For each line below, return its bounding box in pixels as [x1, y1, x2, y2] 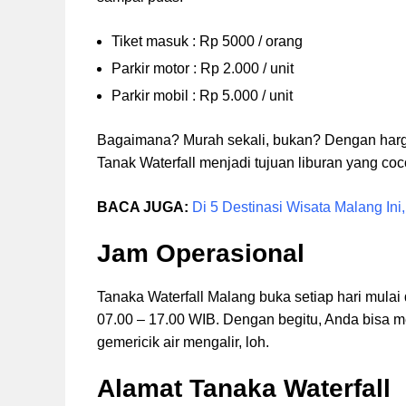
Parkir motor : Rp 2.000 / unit [111, 61, 294, 77]
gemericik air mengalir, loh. [97, 334, 273, 351]
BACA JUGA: [97, 199, 188, 216]
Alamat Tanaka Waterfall [97, 374, 391, 403]
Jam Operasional [97, 239, 304, 268]
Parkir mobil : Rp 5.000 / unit [111, 88, 293, 104]
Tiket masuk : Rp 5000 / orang [111, 34, 303, 50]
